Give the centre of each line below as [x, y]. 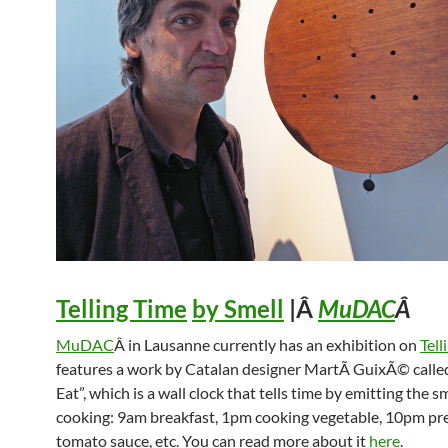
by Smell [238, 308]
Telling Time [121, 308]
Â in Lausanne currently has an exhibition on [267, 344]
